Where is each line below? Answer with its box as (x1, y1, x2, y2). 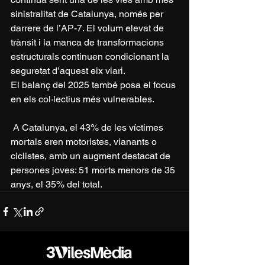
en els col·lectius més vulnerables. (11, 93, 154, 105)
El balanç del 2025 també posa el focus (11, 79, 178, 91)
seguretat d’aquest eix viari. (11, 64, 125, 76)
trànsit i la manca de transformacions (11, 36, 166, 48)
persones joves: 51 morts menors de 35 (11, 164, 177, 176)
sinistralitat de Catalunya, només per (11, 8, 166, 20)
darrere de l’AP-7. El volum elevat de (11, 22, 166, 34)
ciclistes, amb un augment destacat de (11, 150, 173, 161)
